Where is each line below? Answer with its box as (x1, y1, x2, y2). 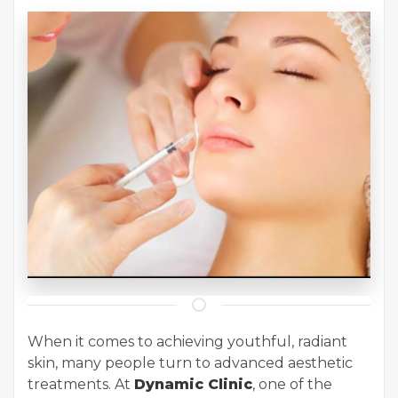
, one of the (252, 376, 332, 394)
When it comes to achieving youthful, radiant (28, 333, 347, 351)
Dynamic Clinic (134, 376, 252, 394)
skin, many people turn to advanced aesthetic (28, 354, 353, 372)
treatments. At (28, 376, 134, 394)
